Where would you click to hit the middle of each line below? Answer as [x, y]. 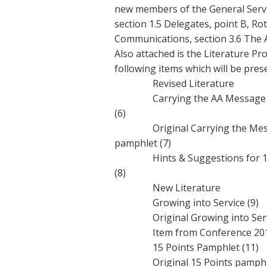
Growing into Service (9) [187, 202]
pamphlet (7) [143, 143]
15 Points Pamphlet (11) [187, 247]
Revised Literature [174, 83]
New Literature [167, 187]
